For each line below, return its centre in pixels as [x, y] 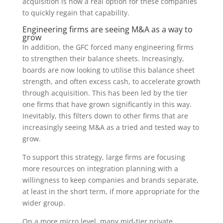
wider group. [44, 203]
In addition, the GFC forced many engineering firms [108, 47]
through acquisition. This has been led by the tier [105, 93]
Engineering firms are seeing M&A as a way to [107, 29]
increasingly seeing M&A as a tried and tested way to [111, 127]
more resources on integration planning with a [100, 168]
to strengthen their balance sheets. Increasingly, [103, 58]
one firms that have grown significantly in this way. [107, 104]
